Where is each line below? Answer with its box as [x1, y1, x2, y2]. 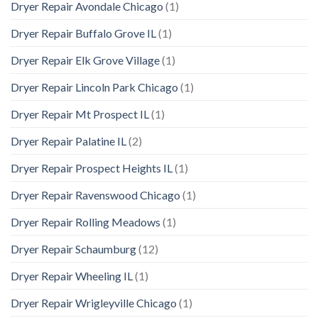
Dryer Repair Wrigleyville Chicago [11, 296, 177, 310]
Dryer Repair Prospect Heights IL [11, 161, 172, 175]
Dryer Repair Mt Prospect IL [11, 107, 149, 121]
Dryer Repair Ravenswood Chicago [11, 188, 180, 202]
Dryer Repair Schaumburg [11, 242, 136, 256]
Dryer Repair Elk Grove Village [11, 53, 160, 67]
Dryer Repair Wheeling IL [11, 269, 133, 283]
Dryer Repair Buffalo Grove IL [11, 26, 156, 40]
